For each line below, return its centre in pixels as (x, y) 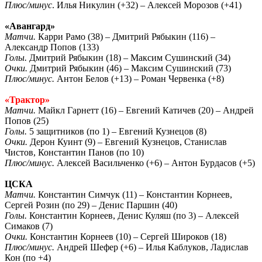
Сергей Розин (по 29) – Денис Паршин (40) (91, 205)
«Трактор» (28, 99)
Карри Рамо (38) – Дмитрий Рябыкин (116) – (127, 36)
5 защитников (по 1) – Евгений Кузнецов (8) (117, 131)
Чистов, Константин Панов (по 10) (74, 152)
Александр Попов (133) (52, 47)
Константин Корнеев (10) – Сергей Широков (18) (128, 236)
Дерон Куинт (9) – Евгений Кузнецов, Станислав (128, 142)
